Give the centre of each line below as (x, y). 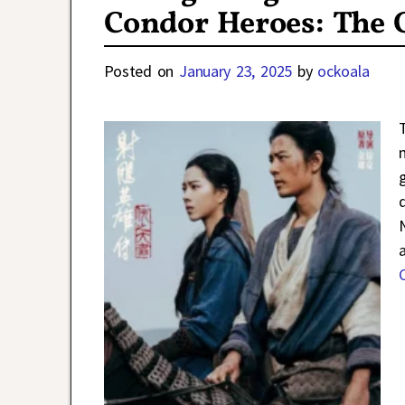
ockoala (344, 71)
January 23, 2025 (235, 71)
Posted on (141, 71)
